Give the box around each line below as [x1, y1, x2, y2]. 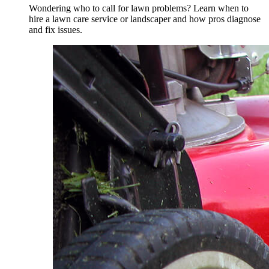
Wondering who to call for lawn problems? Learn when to [29, 3, 249, 14]
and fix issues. [29, 25, 82, 35]
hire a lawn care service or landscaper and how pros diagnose [29, 14, 261, 25]
